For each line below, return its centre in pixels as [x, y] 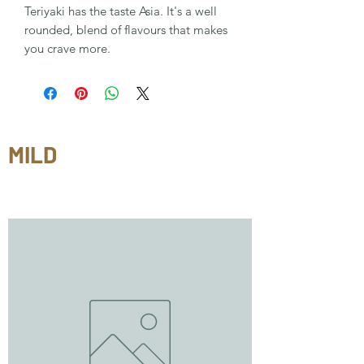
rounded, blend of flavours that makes [126, 29]
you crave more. [67, 48]
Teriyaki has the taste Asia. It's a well [121, 11]
